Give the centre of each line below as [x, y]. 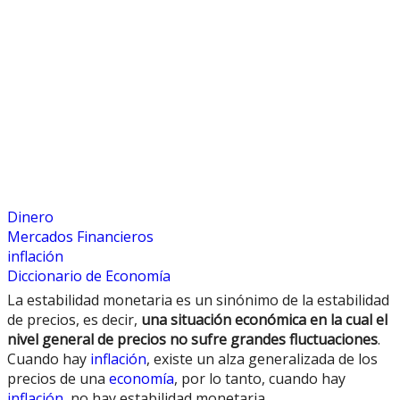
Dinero [30, 217]
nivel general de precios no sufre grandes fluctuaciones [192, 339]
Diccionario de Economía [89, 275]
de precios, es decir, [74, 319]
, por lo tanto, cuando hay [260, 378]
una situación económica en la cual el [264, 319]
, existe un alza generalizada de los [262, 358]
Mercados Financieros [80, 236]
